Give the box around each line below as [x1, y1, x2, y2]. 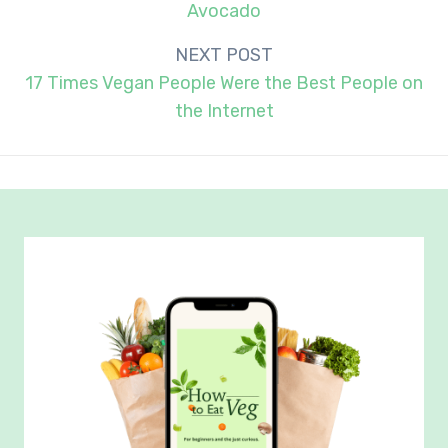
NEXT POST [175, 43, 273, 66]
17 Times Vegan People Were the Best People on [25, 71, 423, 94]
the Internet [174, 99, 274, 122]
